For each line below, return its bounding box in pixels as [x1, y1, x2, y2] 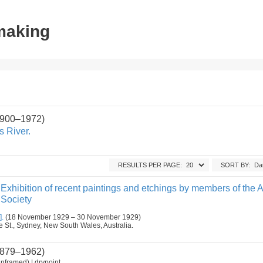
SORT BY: [221, 161, 250, 168]
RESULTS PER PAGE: [118, 161, 182, 168]
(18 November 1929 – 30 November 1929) [4, 213, 141, 221]
